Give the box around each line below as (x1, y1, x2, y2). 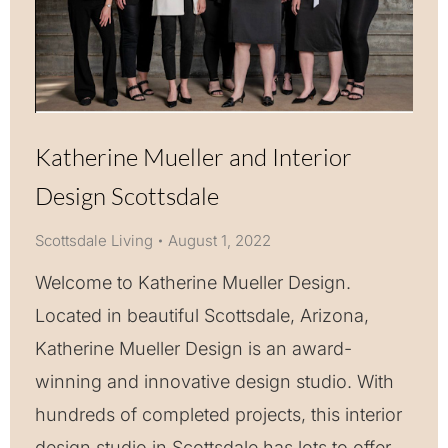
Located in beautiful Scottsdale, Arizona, (35, 305, 369, 326)
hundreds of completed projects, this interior (35, 404, 402, 425)
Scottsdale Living (35, 231, 153, 250)
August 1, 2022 (168, 231, 271, 250)
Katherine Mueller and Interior (35, 142, 352, 172)
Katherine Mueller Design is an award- (35, 338, 352, 359)
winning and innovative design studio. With (35, 371, 394, 392)
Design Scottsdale (35, 181, 219, 211)
